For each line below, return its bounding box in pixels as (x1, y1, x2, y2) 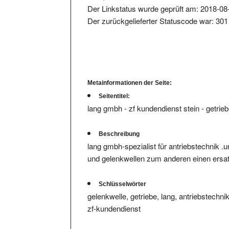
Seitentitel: (99, 82, 130, 90)
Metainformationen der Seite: (87, 69, 172, 77)
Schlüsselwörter (99, 170, 147, 178)
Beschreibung (99, 120, 140, 128)
